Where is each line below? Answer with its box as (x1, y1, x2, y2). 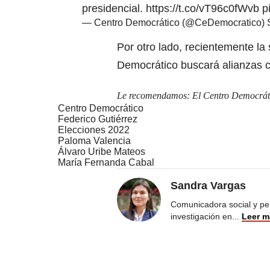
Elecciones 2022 (58, 124, 130, 135)
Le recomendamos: (117, 90, 192, 101)
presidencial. (82, 2, 146, 14)
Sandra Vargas (171, 179, 246, 192)
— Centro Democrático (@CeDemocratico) (82, 17, 267, 28)
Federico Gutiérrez (58, 113, 137, 124)
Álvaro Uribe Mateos (58, 146, 145, 157)
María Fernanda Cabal (58, 157, 154, 168)
